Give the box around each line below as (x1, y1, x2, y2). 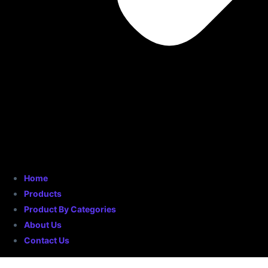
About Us (24, 220, 62, 230)
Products (24, 188, 62, 199)
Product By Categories (24, 204, 116, 214)
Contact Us (24, 235, 69, 245)
